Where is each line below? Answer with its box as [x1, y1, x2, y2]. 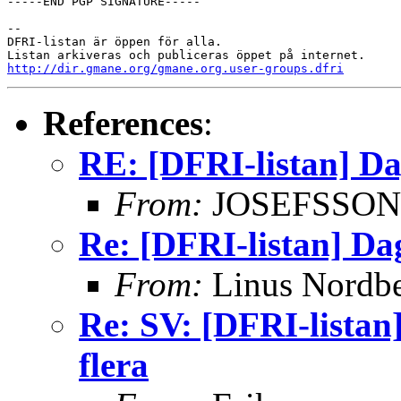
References [43, 103, 203, 142]
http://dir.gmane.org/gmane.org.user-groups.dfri [7, 61, 344, 75]
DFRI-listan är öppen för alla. [7, 34, 222, 48]
